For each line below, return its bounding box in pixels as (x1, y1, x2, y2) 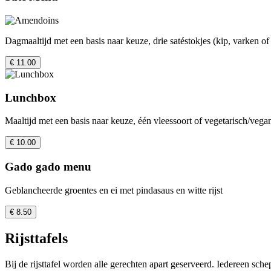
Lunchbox (5, 91, 56, 104)
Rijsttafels (5, 230, 68, 246)
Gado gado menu (5, 160, 91, 173)
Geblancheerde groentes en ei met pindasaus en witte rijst (5, 184, 223, 195)
